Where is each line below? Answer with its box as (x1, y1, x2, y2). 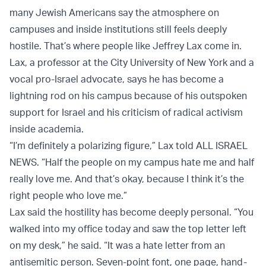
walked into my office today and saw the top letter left (9, 223, 246, 235)
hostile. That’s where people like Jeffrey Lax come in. (9, 40, 244, 52)
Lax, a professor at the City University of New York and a (9, 56, 254, 69)
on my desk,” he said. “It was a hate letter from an (9, 239, 225, 252)
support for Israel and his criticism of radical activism (9, 106, 243, 119)
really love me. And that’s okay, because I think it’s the (9, 173, 244, 185)
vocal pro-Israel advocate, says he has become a (9, 73, 224, 85)
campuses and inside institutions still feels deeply (9, 23, 227, 36)
